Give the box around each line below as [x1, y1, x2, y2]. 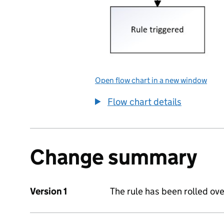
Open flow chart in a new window [95, 75, 207, 85]
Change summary [30, 143, 197, 170]
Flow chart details [107, 96, 181, 108]
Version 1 [30, 185, 67, 197]
